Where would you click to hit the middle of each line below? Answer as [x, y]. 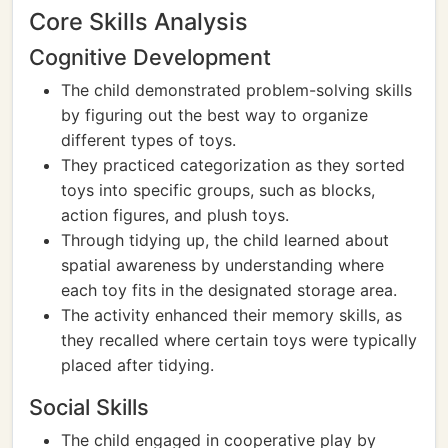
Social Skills [89, 407]
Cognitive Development [150, 57]
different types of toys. [148, 140]
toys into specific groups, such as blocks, [218, 190]
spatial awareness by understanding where [222, 265]
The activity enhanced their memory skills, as [231, 315]
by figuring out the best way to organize [214, 115]
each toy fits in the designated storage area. [229, 290]
